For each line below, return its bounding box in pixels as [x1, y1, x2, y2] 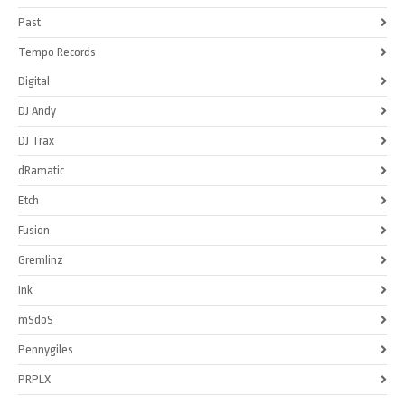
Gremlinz [18, 252, 63, 267]
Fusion [18, 222, 50, 237]
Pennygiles [18, 342, 73, 356]
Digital [18, 73, 50, 88]
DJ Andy [18, 103, 56, 118]
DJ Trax [18, 133, 54, 147]
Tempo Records [18, 44, 96, 59]
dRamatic [18, 163, 64, 177]
